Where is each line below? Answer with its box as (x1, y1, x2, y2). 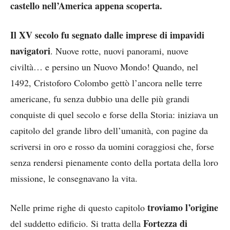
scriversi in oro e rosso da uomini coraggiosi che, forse (10, 140, 214, 152)
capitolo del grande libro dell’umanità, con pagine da (10, 124, 208, 137)
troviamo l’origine (147, 200, 218, 214)
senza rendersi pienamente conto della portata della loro (10, 156, 218, 168)
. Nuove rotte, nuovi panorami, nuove (50, 44, 188, 57)
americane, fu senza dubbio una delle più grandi (10, 92, 189, 105)
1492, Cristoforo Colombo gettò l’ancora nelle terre (10, 76, 202, 89)
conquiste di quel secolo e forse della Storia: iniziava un (10, 108, 218, 121)
